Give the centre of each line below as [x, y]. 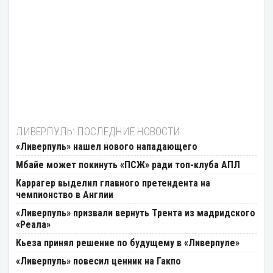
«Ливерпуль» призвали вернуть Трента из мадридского [136, 213]
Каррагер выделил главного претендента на [113, 183]
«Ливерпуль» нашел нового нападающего [107, 147]
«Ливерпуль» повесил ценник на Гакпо [98, 261]
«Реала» [33, 225]
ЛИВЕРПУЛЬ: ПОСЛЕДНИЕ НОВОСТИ [98, 132]
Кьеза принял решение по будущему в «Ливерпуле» [128, 243]
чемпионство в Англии [65, 195]
